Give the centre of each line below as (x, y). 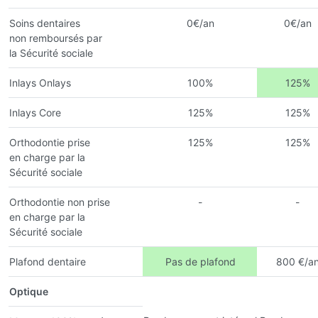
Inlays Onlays (40, 82)
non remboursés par (56, 38)
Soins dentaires (45, 23)
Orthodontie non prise (60, 202)
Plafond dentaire (48, 261)
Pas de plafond (200, 261)
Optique (29, 291)
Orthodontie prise (50, 142)
